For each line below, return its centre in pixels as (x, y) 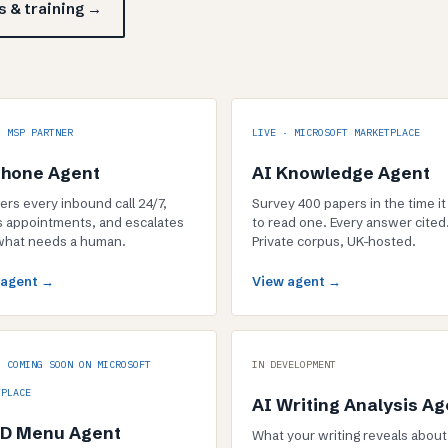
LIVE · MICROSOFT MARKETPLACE (336, 132)
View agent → (296, 281)
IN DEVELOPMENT (294, 364)
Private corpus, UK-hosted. (334, 241)
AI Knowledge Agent (341, 172)
